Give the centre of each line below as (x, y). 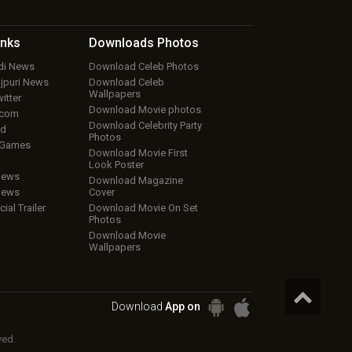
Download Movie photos (145, 110)
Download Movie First (138, 153)
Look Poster (116, 165)
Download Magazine (136, 181)
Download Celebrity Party (145, 126)
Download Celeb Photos (143, 67)
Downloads (121, 43)
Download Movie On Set (143, 208)
